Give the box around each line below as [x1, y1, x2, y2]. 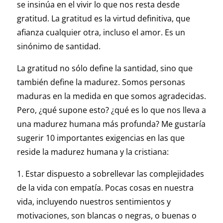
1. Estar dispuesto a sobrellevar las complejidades [16, 168, 204, 180]
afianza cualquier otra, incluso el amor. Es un [16, 27, 185, 38]
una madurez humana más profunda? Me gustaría [16, 118, 206, 130]
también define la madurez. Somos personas [16, 77, 185, 88]
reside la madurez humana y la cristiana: [16, 146, 169, 158]
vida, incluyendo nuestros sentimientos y [16, 196, 171, 208]
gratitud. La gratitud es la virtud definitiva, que [16, 13, 190, 24]
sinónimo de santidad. [16, 41, 101, 52]
